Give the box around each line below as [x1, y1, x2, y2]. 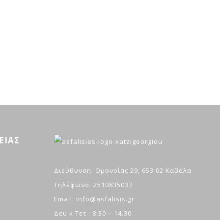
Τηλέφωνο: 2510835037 [54, 180, 133, 190]
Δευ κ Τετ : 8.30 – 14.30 [54, 209, 132, 218]
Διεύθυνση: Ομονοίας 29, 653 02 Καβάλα [54, 166, 192, 175]
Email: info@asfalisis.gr [54, 194, 135, 204]
